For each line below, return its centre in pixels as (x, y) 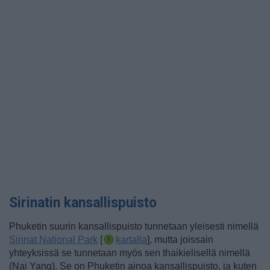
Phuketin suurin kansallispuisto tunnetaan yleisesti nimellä (134, 226)
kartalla (131, 240)
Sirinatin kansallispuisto (83, 203)
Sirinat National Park (53, 240)
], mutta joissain (180, 240)
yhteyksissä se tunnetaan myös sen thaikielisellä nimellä (130, 253)
